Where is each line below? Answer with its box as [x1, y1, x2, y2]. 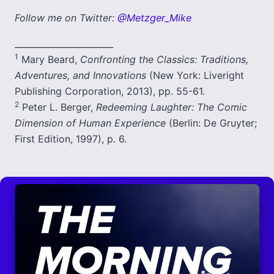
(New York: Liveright [146, 69, 244, 81]
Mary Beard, [18, 53, 80, 65]
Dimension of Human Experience [15, 117, 166, 129]
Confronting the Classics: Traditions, [80, 53, 248, 65]
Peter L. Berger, [19, 101, 96, 113]
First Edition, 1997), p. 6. [15, 133, 127, 145]
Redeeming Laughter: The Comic [96, 101, 247, 113]
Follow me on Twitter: [15, 12, 117, 24]
